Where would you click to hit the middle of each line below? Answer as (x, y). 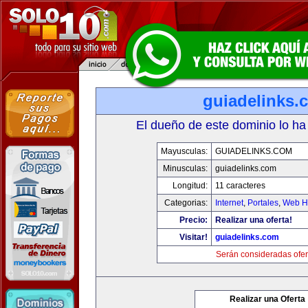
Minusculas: (185, 168)
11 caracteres (240, 186)
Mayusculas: (184, 151)
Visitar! (193, 237)
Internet (229, 203)
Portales (263, 203)
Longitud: (190, 186)
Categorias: (186, 203)
